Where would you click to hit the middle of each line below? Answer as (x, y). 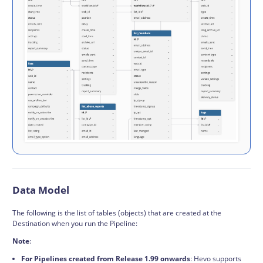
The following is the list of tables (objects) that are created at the (117, 213)
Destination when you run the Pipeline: (75, 223)
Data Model (41, 190)
